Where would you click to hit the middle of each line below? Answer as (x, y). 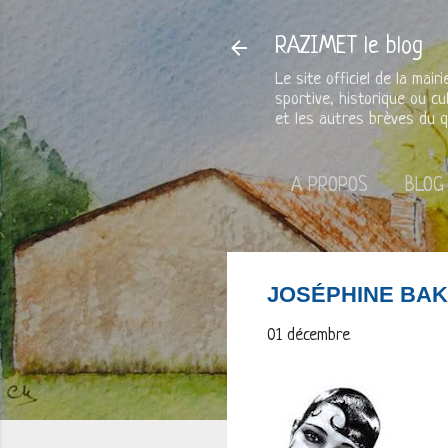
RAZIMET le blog (349, 47)
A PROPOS (329, 186)
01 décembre (308, 335)
